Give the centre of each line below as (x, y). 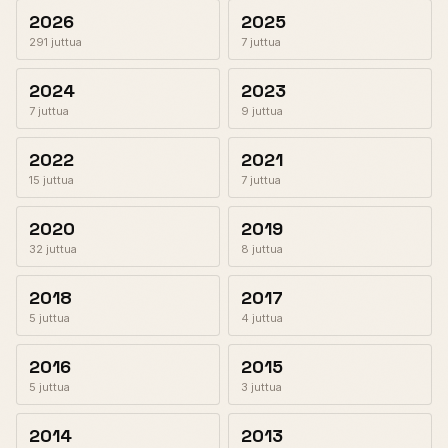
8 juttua (262, 249)
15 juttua (51, 180)
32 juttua (53, 249)
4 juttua (262, 318)
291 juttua (55, 42)
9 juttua (262, 111)
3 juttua (261, 387)
